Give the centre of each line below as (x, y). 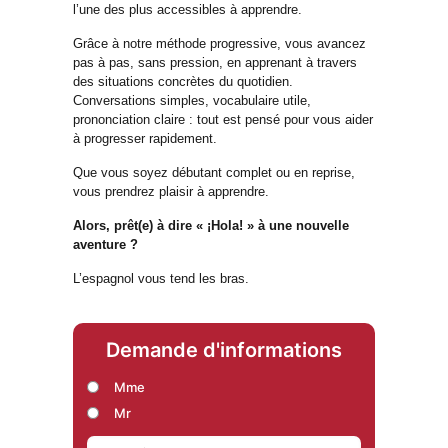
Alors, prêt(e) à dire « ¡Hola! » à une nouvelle (211, 226)
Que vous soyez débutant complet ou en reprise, (214, 173)
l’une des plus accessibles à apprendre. (187, 10)
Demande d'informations (224, 350)
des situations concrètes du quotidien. (183, 82)
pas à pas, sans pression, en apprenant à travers (215, 63)
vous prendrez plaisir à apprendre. (171, 192)
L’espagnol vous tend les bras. (161, 279)
